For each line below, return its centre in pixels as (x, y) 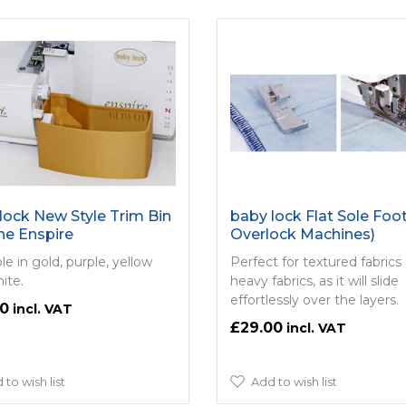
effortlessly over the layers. (314, 300)
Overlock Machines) (302, 234)
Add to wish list (294, 381)
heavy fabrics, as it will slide (314, 280)
